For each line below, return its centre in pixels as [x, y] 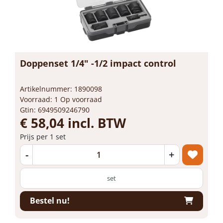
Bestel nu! [50, 201]
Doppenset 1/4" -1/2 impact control [98, 63]
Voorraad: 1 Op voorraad [61, 99]
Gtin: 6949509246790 [55, 110]
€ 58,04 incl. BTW [73, 123]
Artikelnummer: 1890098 [61, 89]
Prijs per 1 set [43, 136]
